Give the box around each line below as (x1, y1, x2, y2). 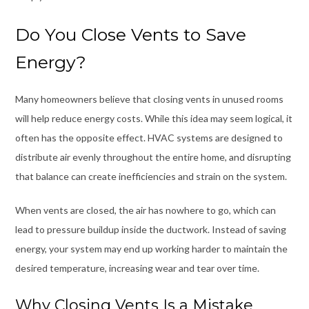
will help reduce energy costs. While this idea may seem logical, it (14, 112, 292, 124)
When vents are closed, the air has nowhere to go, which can (14, 203, 276, 216)
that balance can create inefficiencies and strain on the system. (14, 170, 287, 182)
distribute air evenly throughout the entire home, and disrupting (14, 150, 291, 163)
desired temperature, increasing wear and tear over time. (14, 261, 259, 274)
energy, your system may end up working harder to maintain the (14, 242, 288, 255)
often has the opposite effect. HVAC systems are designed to (14, 131, 283, 143)
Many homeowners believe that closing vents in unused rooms (14, 92, 283, 105)
